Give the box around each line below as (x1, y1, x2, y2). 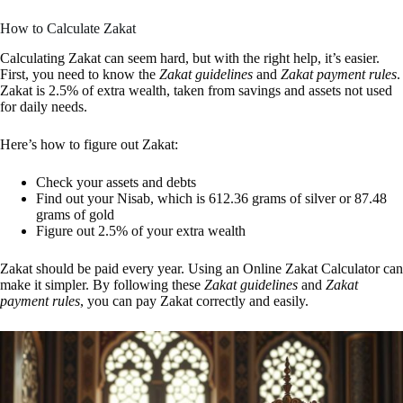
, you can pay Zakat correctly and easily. (80, 292, 309, 309)
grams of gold (36, 206, 114, 222)
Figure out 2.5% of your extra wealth (36, 222, 246, 238)
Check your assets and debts (36, 174, 196, 190)
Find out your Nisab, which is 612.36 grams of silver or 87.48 (36, 190, 387, 206)
